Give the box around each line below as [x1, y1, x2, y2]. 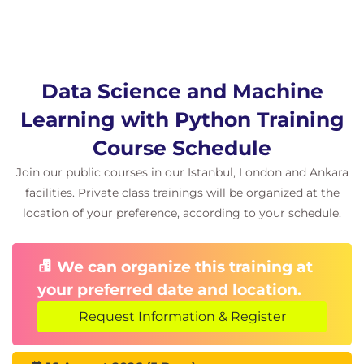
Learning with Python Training [19, 107, 344, 132]
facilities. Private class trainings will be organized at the [24, 185, 340, 200]
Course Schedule [93, 136, 271, 160]
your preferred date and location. [37, 280, 301, 299]
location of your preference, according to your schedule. [23, 206, 341, 220]
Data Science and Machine [41, 79, 323, 103]
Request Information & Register [78, 309, 286, 324]
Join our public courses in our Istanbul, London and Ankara [15, 165, 349, 180]
